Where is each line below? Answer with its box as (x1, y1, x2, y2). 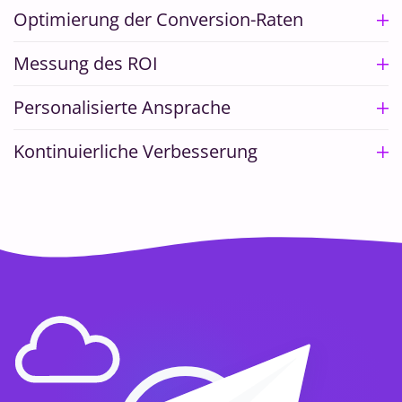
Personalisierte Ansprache (13, 95, 231, 119)
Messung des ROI (13, 51, 158, 75)
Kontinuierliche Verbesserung (13, 139, 258, 163)
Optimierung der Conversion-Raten (13, 7, 303, 31)
